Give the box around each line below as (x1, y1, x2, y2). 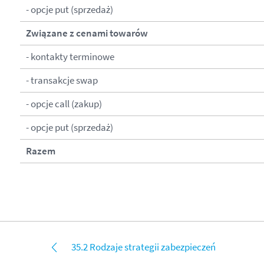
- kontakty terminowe (25, 50, 114, 64)
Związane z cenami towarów (25, 27, 148, 40)
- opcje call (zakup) (25, 97, 102, 111)
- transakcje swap (25, 74, 98, 87)
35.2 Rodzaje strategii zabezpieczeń (71, 240, 216, 253)
